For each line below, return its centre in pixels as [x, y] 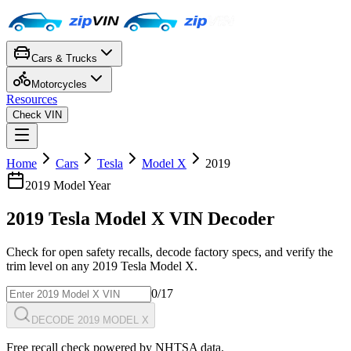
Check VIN [37, 115]
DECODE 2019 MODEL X [90, 320]
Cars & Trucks [64, 58]
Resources [32, 99]
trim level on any [49, 266]
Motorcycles [59, 84]
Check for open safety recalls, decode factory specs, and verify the [170, 251]
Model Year [80, 185]
